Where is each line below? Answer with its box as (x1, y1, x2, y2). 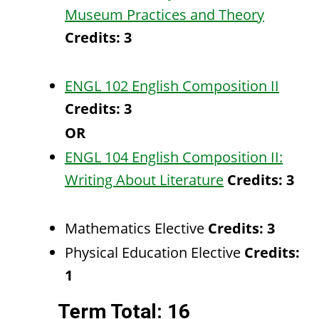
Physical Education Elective (65, 243, 244, 262)
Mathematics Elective (65, 219, 208, 238)
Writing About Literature (65, 170, 224, 189)
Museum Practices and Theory (65, 5, 264, 24)
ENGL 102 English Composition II (65, 76, 279, 95)
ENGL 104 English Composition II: (65, 147, 283, 167)
